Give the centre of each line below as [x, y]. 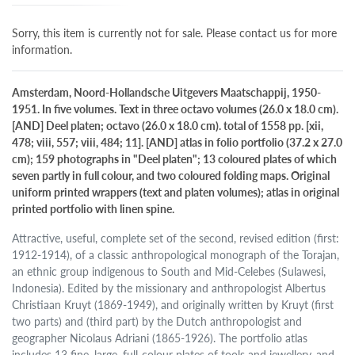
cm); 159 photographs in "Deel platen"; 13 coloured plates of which [175, 159]
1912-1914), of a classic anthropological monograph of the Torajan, [176, 255]
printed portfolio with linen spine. [94, 209]
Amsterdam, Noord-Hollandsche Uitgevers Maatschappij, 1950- [167, 92]
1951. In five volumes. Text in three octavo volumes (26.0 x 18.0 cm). [176, 109]
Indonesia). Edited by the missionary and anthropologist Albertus [169, 288]
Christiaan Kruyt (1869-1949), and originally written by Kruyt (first [173, 305]
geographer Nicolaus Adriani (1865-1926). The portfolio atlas [160, 338]
